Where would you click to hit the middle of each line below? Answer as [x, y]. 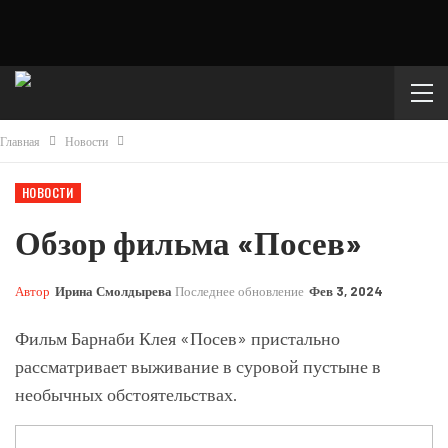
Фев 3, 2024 [346, 291]
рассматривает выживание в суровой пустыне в [198, 366]
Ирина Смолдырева [113, 291]
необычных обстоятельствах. [126, 394]
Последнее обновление [241, 291]
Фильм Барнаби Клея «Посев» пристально [177, 338]
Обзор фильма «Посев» [188, 242]
